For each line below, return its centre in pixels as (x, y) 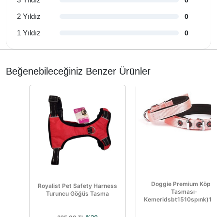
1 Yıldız (29, 33)
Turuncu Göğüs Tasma (77, 194)
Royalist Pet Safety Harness (77, 186)
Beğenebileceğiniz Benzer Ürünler (78, 71)
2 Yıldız (29, 16)
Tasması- (184, 192)
